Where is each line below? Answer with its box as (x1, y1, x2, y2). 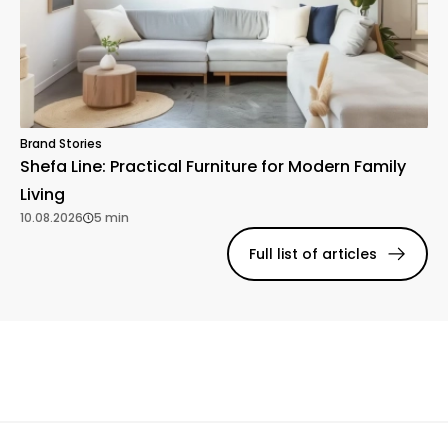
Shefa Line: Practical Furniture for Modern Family (20, 155, 406, 179)
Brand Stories (20, 135, 102, 153)
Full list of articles (248, 244, 377, 265)
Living (20, 183, 65, 207)
